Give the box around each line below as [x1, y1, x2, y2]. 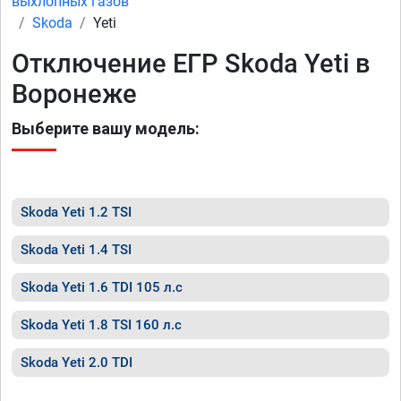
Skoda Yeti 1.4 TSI [21, 242, 132, 258]
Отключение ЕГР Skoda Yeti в [12, 48, 371, 79]
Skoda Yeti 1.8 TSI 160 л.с [21, 317, 182, 333]
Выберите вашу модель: [12, 119, 200, 138]
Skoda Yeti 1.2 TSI [21, 204, 132, 220]
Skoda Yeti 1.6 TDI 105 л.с [21, 279, 183, 295]
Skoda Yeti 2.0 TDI [21, 354, 132, 371]
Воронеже [12, 79, 137, 109]
